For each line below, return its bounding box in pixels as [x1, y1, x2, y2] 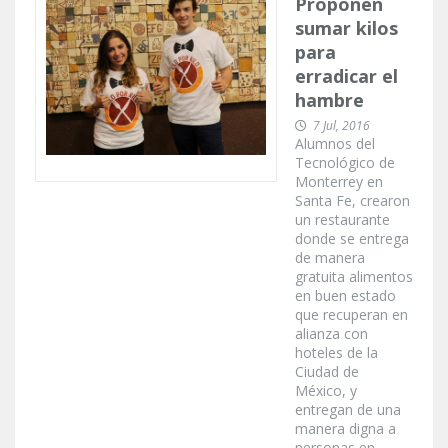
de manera [295, 248, 365, 268]
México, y [295, 381, 357, 401]
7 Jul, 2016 [313, 117, 370, 135]
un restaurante [295, 210, 390, 230]
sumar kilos [295, 16, 398, 41]
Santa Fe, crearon [295, 191, 410, 211]
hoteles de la [295, 343, 378, 363]
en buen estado [295, 286, 396, 306]
